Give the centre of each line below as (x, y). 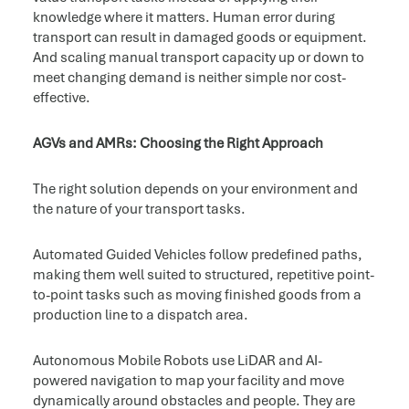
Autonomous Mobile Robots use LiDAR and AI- (177, 361)
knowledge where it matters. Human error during (184, 18)
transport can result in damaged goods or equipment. (199, 38)
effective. (61, 98)
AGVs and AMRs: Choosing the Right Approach (178, 144)
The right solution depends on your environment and (195, 189)
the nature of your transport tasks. (139, 210)
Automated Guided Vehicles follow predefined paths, (197, 255)
